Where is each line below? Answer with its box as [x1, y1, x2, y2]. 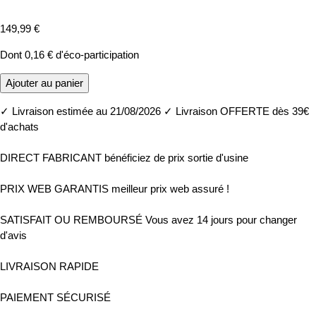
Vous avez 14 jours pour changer [145, 214, 297, 226]
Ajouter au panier [6, 77, 83, 90]
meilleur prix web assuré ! [111, 183, 229, 195]
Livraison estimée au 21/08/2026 [9, 105, 161, 118]
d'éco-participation [53, 49, 139, 61]
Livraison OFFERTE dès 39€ [173, 105, 309, 118]
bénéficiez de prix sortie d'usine [104, 152, 248, 164]
